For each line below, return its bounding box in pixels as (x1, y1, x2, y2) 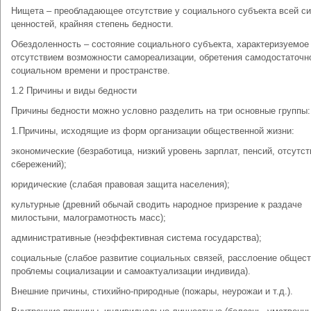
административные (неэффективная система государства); (11, 233, 262, 243)
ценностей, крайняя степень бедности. (11, 19, 174, 29)
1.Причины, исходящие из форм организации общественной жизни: (11, 126, 294, 136)
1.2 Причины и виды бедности (11, 85, 137, 96)
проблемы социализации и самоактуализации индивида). (11, 266, 251, 276)
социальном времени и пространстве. (11, 65, 170, 76)
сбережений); (11, 159, 67, 169)
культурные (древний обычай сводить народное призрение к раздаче (11, 199, 302, 210)
